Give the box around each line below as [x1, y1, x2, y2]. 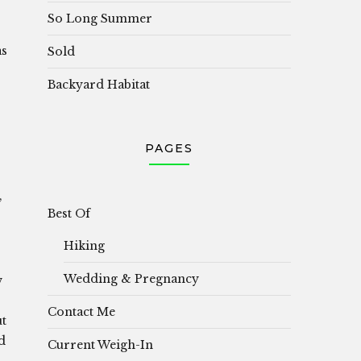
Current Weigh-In [48, 337, 153, 352]
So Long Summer [48, 10, 152, 26]
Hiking [64, 238, 105, 253]
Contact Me [48, 304, 115, 319]
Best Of [48, 205, 90, 221]
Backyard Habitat [48, 77, 150, 92]
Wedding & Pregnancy [64, 271, 199, 286]
